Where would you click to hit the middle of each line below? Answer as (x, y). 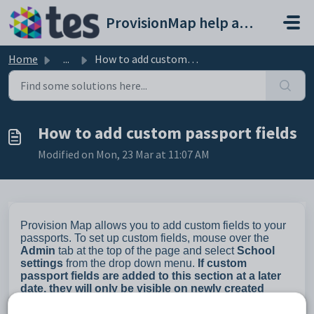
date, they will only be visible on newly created (142, 288)
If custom (222, 263)
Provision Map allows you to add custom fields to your (153, 225)
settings (42, 263)
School (256, 251)
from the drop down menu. (130, 263)
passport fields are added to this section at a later (151, 276)
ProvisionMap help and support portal (246, 22)
